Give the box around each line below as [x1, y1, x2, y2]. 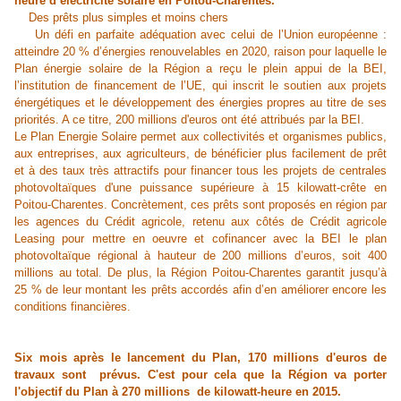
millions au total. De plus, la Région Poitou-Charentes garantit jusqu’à [14, 266, 387, 280]
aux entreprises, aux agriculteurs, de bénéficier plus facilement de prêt [14, 147, 387, 161]
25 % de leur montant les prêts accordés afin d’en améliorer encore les [14, 283, 387, 297]
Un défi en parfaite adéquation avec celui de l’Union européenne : [34, 28, 388, 42]
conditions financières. [14, 300, 131, 314]
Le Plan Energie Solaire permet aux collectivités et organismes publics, [14, 130, 387, 144]
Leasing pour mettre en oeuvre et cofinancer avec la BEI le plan [14, 232, 387, 246]
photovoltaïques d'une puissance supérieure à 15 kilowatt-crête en [14, 181, 387, 195]
